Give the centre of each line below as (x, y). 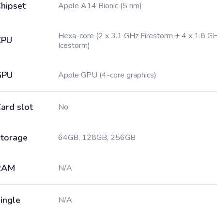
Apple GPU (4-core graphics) (107, 75)
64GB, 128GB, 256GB (97, 138)
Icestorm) (74, 46)
